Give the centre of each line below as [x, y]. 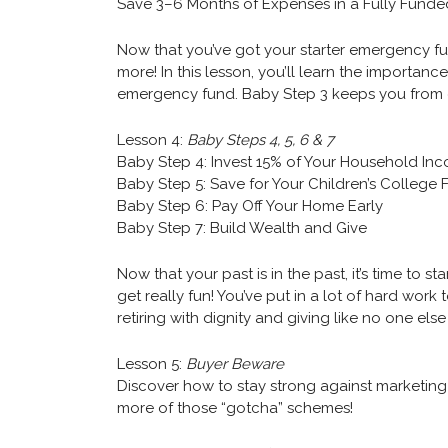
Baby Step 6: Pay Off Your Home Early [252, 206]
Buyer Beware [235, 364]
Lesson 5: [151, 364]
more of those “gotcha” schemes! [235, 408]
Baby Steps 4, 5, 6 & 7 [260, 140]
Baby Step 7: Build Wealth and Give [244, 228]
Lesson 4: [152, 140]
